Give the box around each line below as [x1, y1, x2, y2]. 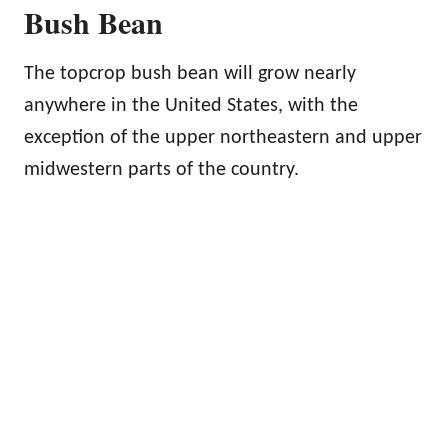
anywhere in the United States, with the [24, 95, 358, 116]
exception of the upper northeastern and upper [24, 127, 422, 148]
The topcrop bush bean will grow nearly [24, 63, 356, 84]
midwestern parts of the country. [24, 159, 299, 180]
